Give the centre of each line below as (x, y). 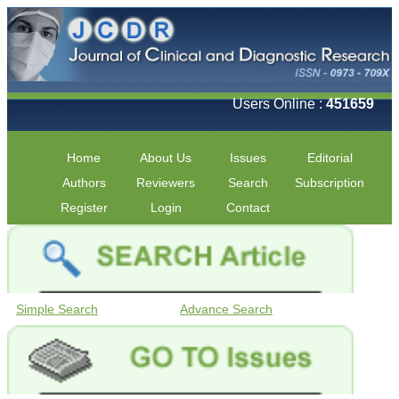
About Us (166, 157)
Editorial (330, 157)
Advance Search (226, 309)
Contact (248, 207)
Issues (248, 157)
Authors (84, 182)
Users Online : (279, 103)
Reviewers (166, 182)
